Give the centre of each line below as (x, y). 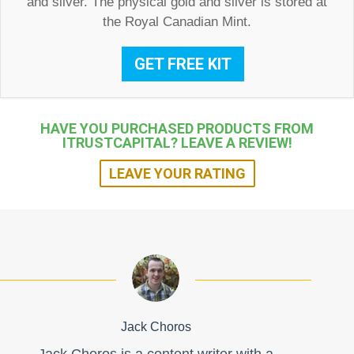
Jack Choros (156, 327)
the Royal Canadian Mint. (177, 22)
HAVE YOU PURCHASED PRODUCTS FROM (177, 129)
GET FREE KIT (183, 64)
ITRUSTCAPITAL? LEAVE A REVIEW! (177, 143)
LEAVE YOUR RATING (177, 174)
